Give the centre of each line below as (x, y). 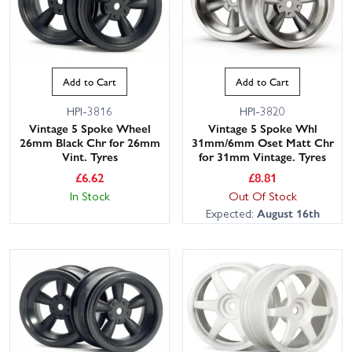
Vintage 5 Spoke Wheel (90, 128)
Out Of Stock (262, 196)
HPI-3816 (90, 111)
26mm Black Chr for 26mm (90, 143)
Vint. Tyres (90, 157)
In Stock (90, 196)
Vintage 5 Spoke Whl (262, 128)
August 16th (288, 213)
